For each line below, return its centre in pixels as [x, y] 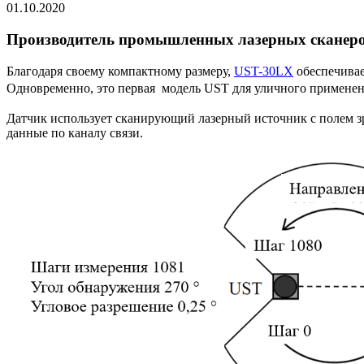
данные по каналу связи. [75, 132]
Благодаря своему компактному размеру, [120, 71]
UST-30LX [264, 71]
